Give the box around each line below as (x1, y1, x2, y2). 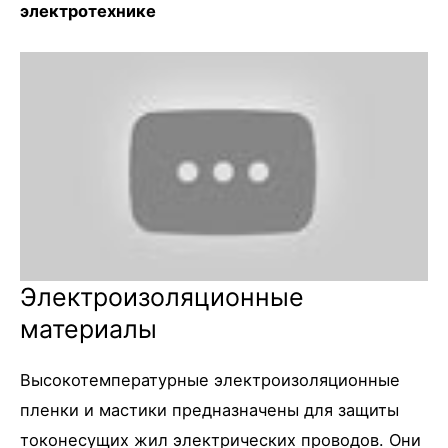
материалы (20, 314, 157, 345)
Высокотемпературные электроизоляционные (20, 370, 400, 391)
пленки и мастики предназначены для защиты (20, 400, 399, 421)
